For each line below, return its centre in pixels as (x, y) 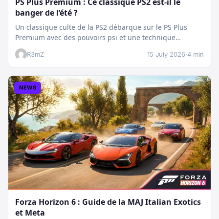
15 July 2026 (166, 55)
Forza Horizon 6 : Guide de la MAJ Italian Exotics (108, 202)
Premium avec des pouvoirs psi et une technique (95, 38)
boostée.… (32, 48)
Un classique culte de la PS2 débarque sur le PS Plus (101, 27)
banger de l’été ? (46, 13)
